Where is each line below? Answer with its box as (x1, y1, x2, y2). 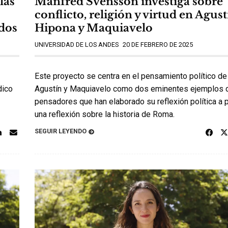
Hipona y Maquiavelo (35, 21, 153, 35)
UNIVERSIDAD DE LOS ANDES (35, 40, 119, 48)
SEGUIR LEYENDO (35, 127, 87, 135)
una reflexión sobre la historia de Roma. (35, 109, 175, 119)
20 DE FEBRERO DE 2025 (123, 40, 193, 48)
